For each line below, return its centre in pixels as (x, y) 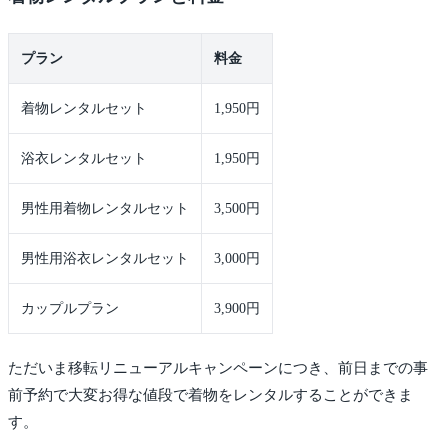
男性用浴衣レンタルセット (105, 258)
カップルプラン (70, 308)
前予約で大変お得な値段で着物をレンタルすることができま (210, 394)
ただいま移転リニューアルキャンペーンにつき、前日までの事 (218, 367)
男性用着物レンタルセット (105, 208)
